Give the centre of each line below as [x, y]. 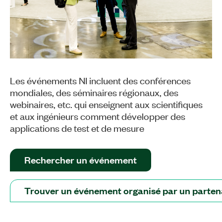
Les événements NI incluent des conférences [100, 80]
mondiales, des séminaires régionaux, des [94, 92]
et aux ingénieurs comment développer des [98, 116]
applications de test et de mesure [77, 128]
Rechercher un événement [81, 160]
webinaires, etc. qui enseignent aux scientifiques [106, 104]
